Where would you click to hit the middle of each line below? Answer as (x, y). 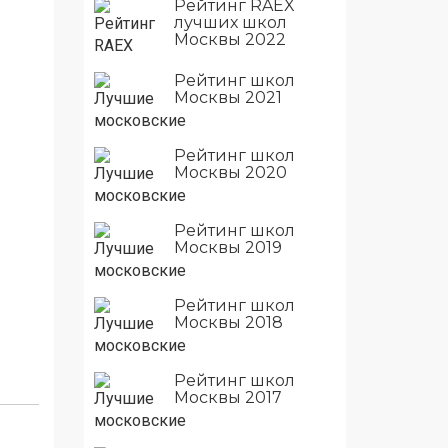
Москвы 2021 (227, 97)
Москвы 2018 (228, 322)
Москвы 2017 (227, 397)
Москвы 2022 (229, 39)
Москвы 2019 (227, 247)
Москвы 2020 (230, 172)
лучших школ (230, 22)
